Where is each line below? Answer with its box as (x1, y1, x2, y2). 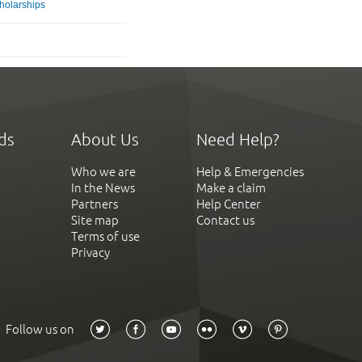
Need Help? (196, 129, 280, 149)
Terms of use (71, 229, 140, 243)
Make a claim (196, 180, 266, 195)
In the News (71, 180, 135, 195)
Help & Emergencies (196, 164, 304, 179)
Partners (71, 196, 118, 211)
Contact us (196, 213, 255, 227)
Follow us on (6, 322, 74, 336)
